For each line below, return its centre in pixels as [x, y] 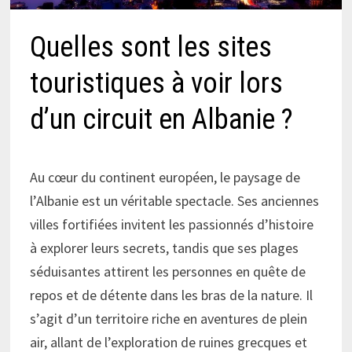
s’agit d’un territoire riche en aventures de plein [169, 319]
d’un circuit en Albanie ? [162, 120]
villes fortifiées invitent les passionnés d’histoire [172, 225]
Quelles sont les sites [151, 48]
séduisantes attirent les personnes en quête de [168, 272]
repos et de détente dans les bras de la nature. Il [172, 295]
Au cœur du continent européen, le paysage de [165, 178]
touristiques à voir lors [157, 84]
